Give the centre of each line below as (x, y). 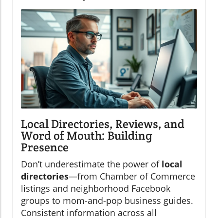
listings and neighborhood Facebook (96, 189)
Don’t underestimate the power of (91, 164)
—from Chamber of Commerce (132, 176)
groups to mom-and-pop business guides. (107, 201)
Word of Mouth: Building (87, 136)
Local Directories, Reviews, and (103, 124)
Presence (45, 147)
